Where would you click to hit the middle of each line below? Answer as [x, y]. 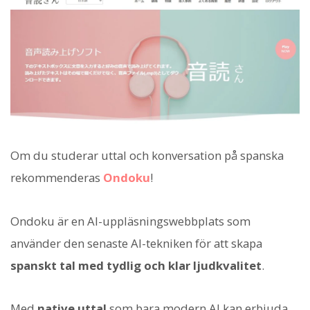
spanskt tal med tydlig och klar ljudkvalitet [136, 265]
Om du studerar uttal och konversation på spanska [147, 156]
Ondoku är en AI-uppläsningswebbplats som [130, 221]
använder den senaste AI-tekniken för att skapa [136, 243]
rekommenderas [57, 178]
